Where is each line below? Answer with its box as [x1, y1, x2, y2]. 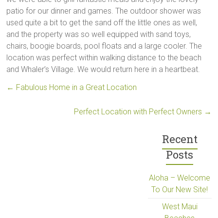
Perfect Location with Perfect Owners [73, 107, 204, 116]
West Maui [162, 201, 198, 211]
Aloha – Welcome [149, 173, 211, 182]
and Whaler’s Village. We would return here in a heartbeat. [6, 64, 200, 74]
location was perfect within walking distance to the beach [6, 53, 202, 62]
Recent [162, 131, 198, 146]
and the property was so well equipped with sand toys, [6, 29, 191, 39]
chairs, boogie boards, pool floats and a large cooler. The [6, 41, 202, 51]
